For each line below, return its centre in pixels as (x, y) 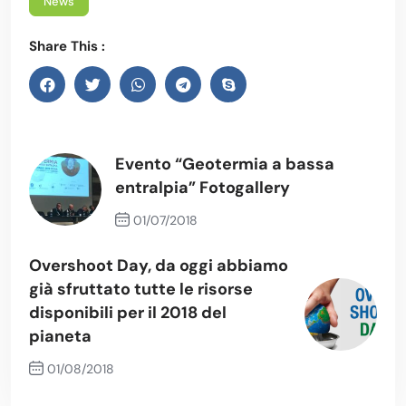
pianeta (60, 337)
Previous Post (176, 251)
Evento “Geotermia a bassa (225, 164)
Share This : (67, 47)
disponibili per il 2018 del (128, 313)
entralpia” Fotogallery (203, 188)
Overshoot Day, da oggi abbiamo (159, 266)
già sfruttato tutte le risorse (141, 290)
